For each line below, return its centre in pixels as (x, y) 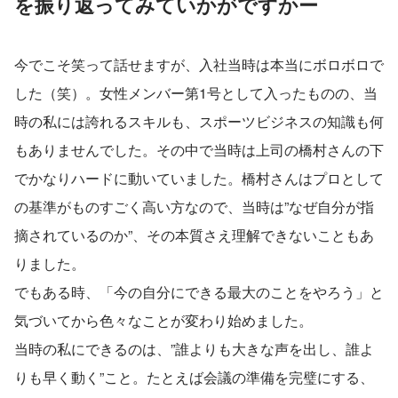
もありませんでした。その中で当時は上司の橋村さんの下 (199, 149)
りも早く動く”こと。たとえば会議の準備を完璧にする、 (194, 377)
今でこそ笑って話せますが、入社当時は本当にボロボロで (199, 64)
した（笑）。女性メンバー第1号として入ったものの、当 (196, 92)
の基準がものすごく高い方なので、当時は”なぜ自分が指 (194, 206)
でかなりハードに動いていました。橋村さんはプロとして (199, 178)
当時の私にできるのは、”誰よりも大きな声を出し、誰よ (194, 348)
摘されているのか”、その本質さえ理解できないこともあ (194, 235)
